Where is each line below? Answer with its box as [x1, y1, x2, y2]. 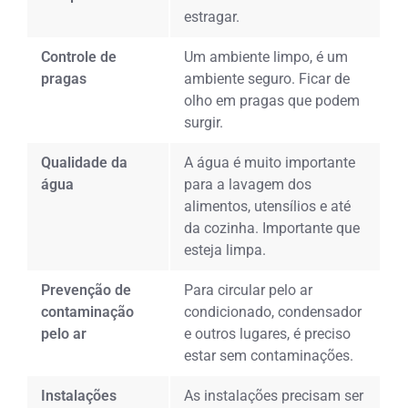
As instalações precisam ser [184, 386, 364, 404]
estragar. [184, 7, 240, 25]
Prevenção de [41, 280, 132, 299]
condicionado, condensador [184, 302, 362, 321]
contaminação [41, 302, 135, 321]
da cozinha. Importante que [184, 219, 361, 237]
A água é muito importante [184, 153, 356, 171]
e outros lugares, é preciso [184, 324, 352, 342]
